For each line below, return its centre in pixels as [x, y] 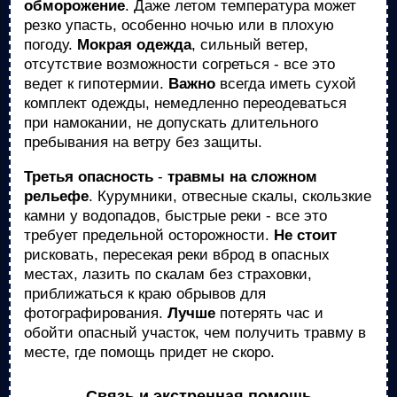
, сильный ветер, [250, 45]
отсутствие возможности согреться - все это [179, 64]
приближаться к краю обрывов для [145, 294]
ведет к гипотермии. [96, 84]
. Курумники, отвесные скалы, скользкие [230, 196]
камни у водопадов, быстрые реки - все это [175, 216]
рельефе [56, 196]
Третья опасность [89, 177]
